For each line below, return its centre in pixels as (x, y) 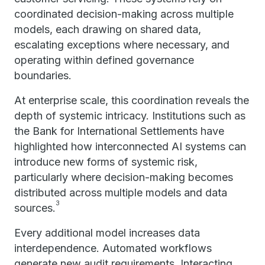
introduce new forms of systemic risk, (106, 162)
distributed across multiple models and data (121, 193)
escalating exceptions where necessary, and (122, 45)
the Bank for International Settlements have (119, 131)
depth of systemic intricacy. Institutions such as (130, 116)
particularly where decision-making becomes (124, 177)
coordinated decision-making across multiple (124, 14)
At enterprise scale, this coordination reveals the (132, 100)
